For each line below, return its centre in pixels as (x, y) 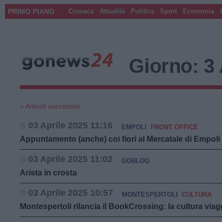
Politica (142, 11)
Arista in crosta (48, 173)
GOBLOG (136, 161)
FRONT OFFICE (174, 127)
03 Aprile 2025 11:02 (70, 159)
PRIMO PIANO (31, 11)
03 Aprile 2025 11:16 (70, 125)
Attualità (112, 11)
